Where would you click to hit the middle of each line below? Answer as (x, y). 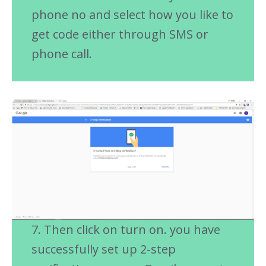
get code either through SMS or (120, 34)
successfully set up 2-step (103, 249)
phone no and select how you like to (132, 15)
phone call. (61, 54)
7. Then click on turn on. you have (126, 229)
